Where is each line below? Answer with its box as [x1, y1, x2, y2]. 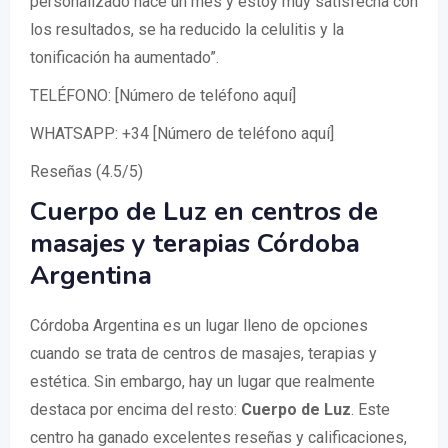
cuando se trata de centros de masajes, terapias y [30, 344, 377, 363]
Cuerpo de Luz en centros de [30, 194, 378, 229]
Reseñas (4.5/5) [30, 162, 143, 181]
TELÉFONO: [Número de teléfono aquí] [30, 86, 296, 105]
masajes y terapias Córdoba [30, 226, 360, 261]
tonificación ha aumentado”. [30, 48, 219, 67]
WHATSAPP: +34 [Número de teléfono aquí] [30, 124, 334, 143]
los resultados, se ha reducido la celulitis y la [30, 20, 344, 39]
